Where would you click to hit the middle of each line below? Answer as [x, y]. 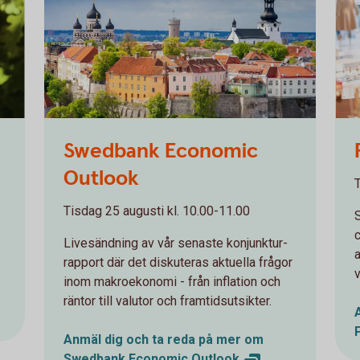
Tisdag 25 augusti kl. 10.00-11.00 [156, 211]
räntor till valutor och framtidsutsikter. [167, 301]
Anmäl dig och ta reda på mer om [163, 340]
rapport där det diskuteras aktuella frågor [178, 262]
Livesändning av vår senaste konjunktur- [175, 243]
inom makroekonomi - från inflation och [172, 282]
